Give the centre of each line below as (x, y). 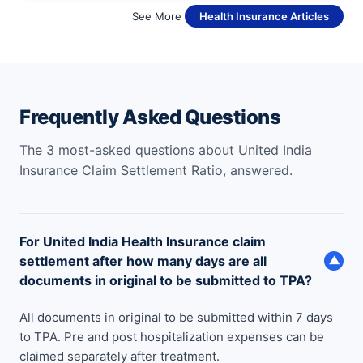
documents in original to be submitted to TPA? (166, 281)
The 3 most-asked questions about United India (166, 150)
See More (158, 17)
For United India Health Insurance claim (143, 242)
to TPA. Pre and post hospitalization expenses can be (172, 337)
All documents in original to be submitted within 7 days (176, 318)
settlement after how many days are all (143, 261)
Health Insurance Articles (264, 17)
